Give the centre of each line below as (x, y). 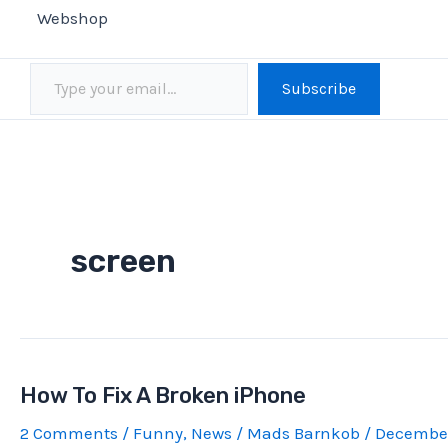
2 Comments (69, 432)
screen (123, 261)
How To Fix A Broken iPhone (163, 395)
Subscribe (319, 88)
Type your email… (56, 62)
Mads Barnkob (305, 432)
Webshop (72, 18)
